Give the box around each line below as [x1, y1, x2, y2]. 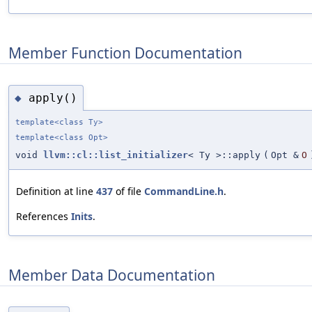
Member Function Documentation [8, 42, 242, 63]
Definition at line [16, 185, 96, 198]
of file [113, 185, 144, 198]
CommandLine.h [144, 185, 224, 198]
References [16, 210, 71, 224]
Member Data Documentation [8, 265, 215, 285]
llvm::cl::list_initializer [43, 150, 188, 161]
